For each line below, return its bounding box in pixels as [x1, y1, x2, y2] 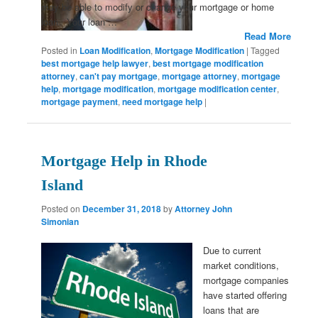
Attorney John [175, 202, 233, 215]
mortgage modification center [158, 82, 278, 95]
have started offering [203, 287, 287, 302]
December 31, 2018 [82, 202, 162, 215]
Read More [243, 28, 291, 43]
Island [41, 176, 84, 194]
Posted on [41, 202, 83, 214]
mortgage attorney [162, 69, 238, 82]
